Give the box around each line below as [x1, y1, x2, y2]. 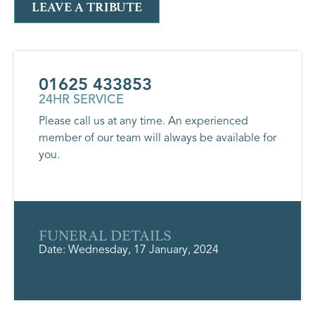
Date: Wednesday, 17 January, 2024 [39, 243, 219, 257]
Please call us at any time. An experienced [39, 113, 248, 128]
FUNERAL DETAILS [39, 222, 172, 245]
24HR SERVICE [39, 91, 124, 107]
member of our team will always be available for [39, 130, 276, 145]
